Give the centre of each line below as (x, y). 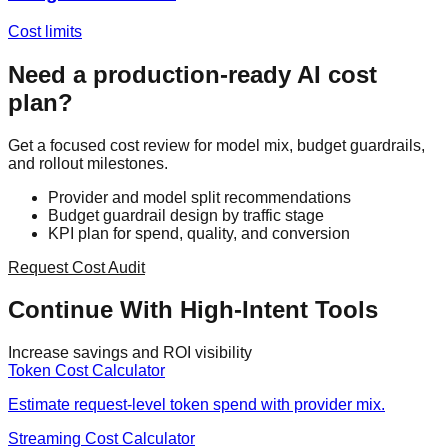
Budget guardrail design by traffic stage (186, 215)
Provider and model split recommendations (199, 197)
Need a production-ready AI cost (192, 74)
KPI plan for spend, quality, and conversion (199, 233)
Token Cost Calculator (86, 371)
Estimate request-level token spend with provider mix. (196, 405)
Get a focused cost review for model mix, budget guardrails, (216, 145)
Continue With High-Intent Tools (193, 310)
